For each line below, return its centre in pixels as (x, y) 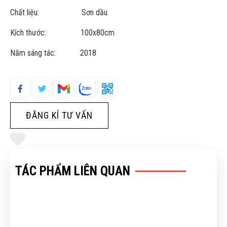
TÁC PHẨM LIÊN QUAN (73, 171)
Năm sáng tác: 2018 (53, 53)
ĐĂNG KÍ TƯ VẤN (59, 116)
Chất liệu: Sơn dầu (59, 13)
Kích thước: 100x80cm (62, 33)
